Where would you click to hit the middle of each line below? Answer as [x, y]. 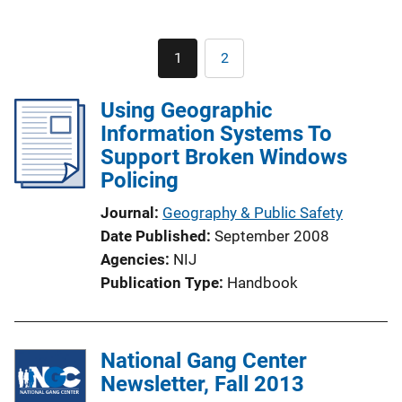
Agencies [133, 259]
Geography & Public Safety [253, 212]
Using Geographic [187, 110]
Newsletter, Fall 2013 [202, 384]
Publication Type [160, 282]
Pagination [243, 48]
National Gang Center [204, 360]
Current [200, 65]
